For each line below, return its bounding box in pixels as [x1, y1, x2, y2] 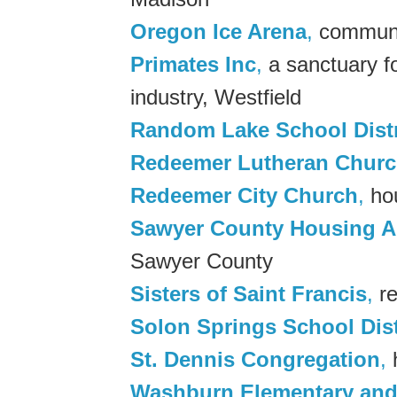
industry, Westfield [130, 84, 301, 109]
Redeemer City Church [130, 183, 358, 207]
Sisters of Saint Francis [130, 281, 367, 306]
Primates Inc [130, 51, 256, 76]
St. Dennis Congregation [130, 346, 380, 371]
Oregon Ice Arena [130, 19, 307, 43]
